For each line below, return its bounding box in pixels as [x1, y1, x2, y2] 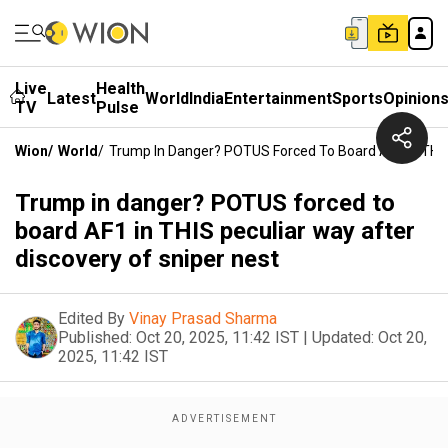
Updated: [312, 328, 374, 347]
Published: [58, 328, 132, 347]
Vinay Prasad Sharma [129, 309, 277, 328]
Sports [332, 88, 383, 108]
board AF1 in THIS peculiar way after [15, 217, 415, 245]
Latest [47, 88, 96, 108]
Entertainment [224, 88, 332, 108]
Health [96, 79, 145, 98]
